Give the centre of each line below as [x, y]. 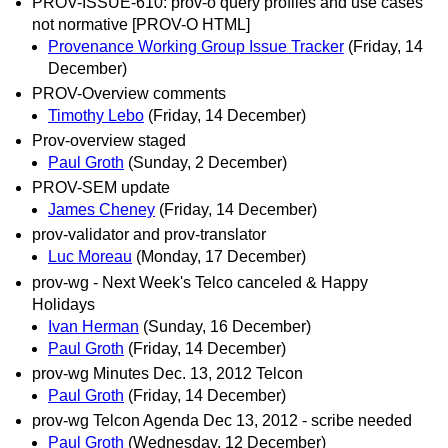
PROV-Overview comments [129, 93]
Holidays [63, 304]
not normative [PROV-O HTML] [141, 24]
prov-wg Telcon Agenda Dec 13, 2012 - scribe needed [222, 420]
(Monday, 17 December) [221, 257]
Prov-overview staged [109, 141]
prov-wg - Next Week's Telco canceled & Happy [200, 282]
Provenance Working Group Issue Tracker [196, 46]
